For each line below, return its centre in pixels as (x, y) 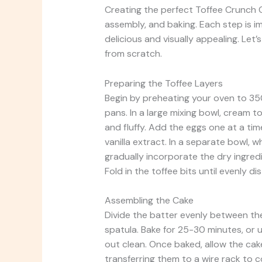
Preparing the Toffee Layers (163, 83)
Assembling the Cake (149, 201)
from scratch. (133, 54)
